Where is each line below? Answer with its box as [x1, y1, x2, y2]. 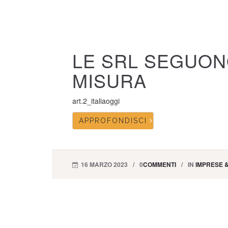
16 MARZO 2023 [81, 160, 128, 169]
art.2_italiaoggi [72, 96, 120, 106]
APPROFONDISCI [79, 117, 147, 125]
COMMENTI [143, 160, 176, 169]
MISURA [72, 67, 147, 93]
